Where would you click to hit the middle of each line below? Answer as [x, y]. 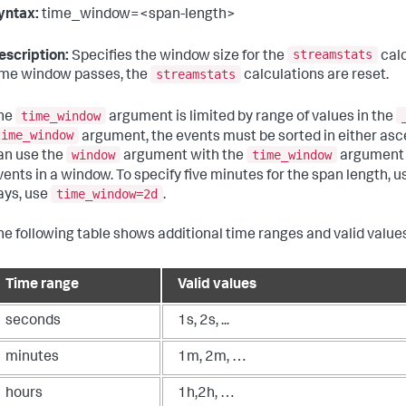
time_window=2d [107, 194]
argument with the [184, 156]
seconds [33, 322]
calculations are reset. [315, 77]
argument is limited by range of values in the [251, 117]
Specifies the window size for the [178, 57]
